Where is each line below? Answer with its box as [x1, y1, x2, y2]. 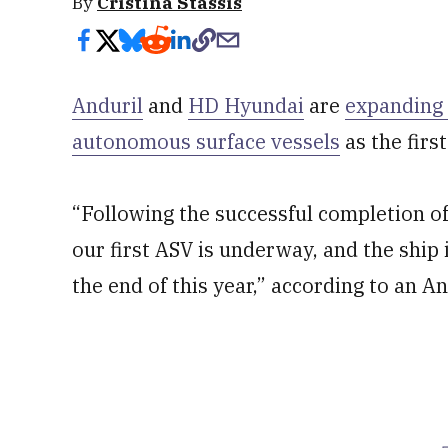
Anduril [72, 92, 143, 119]
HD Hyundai [188, 92, 304, 119]
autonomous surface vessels [72, 128, 340, 155]
